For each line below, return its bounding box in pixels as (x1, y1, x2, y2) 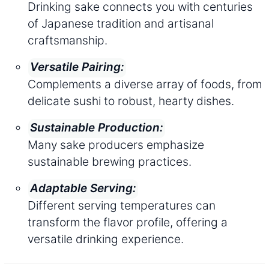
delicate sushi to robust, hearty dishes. (28, 93, 234, 108)
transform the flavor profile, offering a (28, 214, 228, 229)
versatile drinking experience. (28, 231, 184, 246)
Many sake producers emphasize (28, 137, 204, 152)
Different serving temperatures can (28, 198, 216, 213)
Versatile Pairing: (30, 59, 124, 74)
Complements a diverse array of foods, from (28, 76, 262, 91)
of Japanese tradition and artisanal (28, 16, 214, 31)
